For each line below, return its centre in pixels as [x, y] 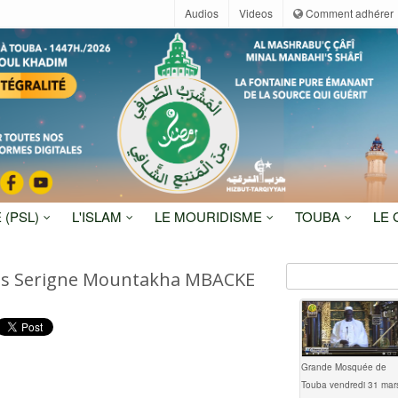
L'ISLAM [99, 217]
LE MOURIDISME [210, 217]
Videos [256, 13]
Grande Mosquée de [343, 367]
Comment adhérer [348, 13]
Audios [202, 13]
